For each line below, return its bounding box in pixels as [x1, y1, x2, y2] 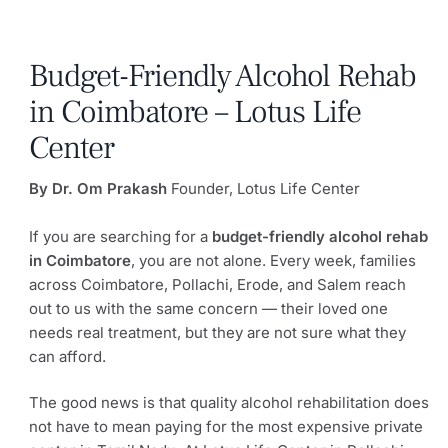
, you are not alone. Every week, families [131, 250, 416, 270]
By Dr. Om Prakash [29, 179, 167, 199]
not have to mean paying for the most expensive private [29, 417, 423, 437]
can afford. [29, 346, 106, 366]
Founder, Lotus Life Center [167, 179, 360, 199]
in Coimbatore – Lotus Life [29, 91, 361, 134]
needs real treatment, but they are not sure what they [29, 322, 406, 342]
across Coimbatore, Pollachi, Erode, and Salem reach [29, 274, 406, 294]
